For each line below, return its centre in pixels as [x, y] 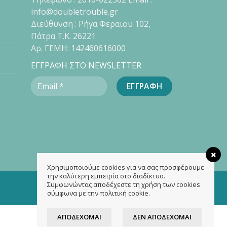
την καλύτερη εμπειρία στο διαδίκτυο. [106, 176]
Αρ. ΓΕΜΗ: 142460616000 [78, 48]
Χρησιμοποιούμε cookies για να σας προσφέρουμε [126, 167]
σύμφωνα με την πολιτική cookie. [99, 193]
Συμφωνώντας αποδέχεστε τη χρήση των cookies [124, 184]
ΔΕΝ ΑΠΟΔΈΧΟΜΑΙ [162, 217]
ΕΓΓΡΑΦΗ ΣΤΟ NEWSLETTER [86, 65]
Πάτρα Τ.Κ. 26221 [63, 36]
